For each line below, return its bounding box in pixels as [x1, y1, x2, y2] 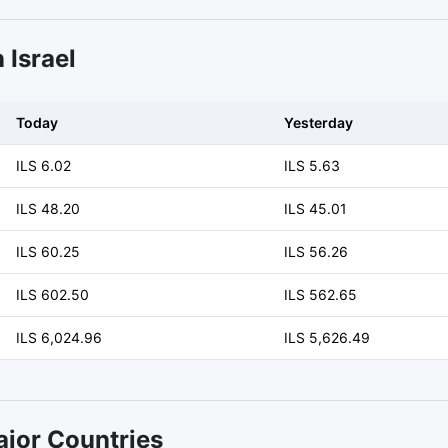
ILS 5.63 [284, 157, 340, 174]
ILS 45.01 [284, 200, 347, 217]
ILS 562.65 [284, 286, 357, 303]
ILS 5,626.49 [284, 329, 370, 346]
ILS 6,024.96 [16, 329, 102, 346]
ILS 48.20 [16, 200, 80, 217]
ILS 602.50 [16, 286, 89, 303]
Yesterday [284, 114, 353, 131]
